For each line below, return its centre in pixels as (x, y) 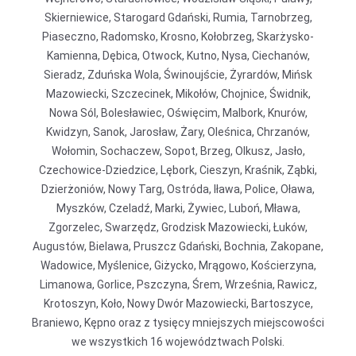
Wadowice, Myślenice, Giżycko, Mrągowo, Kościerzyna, (178, 265)
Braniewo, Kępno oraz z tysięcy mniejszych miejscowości (178, 323)
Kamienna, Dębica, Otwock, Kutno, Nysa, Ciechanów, (178, 56)
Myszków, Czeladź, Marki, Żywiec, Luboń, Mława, (178, 208)
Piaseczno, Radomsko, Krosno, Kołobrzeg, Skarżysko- (178, 37)
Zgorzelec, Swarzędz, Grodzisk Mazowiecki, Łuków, (178, 227)
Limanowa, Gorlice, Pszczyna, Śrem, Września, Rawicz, (178, 284)
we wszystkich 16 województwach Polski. (178, 342)
